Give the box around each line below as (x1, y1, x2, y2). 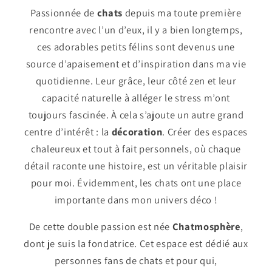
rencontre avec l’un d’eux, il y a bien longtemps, (29, 22, 243, 36)
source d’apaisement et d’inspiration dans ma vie (25, 56, 246, 70)
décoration (111, 124, 163, 138)
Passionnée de (30, 5, 97, 19)
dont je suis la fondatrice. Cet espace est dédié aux (24, 237, 248, 251)
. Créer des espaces (162, 124, 248, 138)
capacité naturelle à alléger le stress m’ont (41, 90, 231, 104)
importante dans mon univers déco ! (54, 192, 218, 206)
